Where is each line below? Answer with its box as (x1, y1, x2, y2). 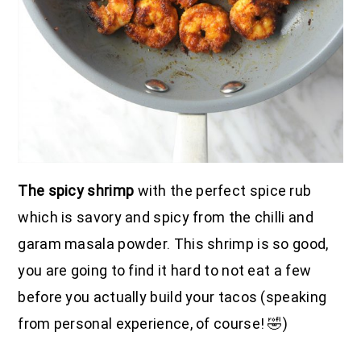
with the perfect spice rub (134, 182, 312, 200)
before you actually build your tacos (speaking (18, 288, 327, 306)
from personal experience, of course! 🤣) (18, 315, 288, 333)
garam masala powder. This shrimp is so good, (18, 235, 329, 253)
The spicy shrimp (18, 182, 135, 200)
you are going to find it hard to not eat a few (18, 262, 312, 280)
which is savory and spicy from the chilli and (18, 209, 313, 226)
